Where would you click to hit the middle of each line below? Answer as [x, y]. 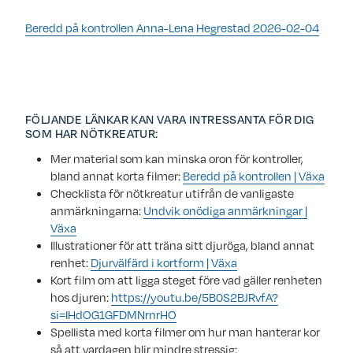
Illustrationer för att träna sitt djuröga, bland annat [182, 245]
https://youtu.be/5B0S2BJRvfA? [195, 297]
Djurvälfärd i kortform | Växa [164, 263]
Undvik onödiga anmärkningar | [225, 211]
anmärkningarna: [97, 211]
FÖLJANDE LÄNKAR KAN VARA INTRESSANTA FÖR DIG [170, 119]
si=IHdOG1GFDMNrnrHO [113, 315]
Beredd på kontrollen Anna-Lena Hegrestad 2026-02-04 [172, 28]
